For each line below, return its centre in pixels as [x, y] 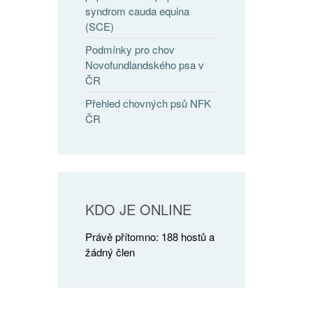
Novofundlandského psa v [145, 65]
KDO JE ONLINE [139, 210]
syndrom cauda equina [138, 11]
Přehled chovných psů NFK [148, 103]
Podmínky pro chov [130, 50]
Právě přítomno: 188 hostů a [150, 237]
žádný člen [110, 252]
